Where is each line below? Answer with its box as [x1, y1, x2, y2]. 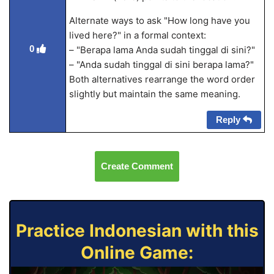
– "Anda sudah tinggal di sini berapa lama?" [68, 59, 254, 70]
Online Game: [81, 242, 193, 263]
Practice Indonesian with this [15, 220, 259, 241]
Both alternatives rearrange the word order [68, 73, 255, 85]
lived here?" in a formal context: [68, 29, 206, 41]
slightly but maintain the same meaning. [68, 88, 240, 100]
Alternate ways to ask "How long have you [68, 15, 250, 26]
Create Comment [101, 161, 173, 171]
